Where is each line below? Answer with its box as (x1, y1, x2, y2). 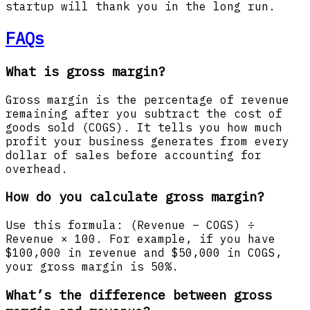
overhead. (6, 161, 68, 176)
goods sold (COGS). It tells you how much (6, 120, 282, 134)
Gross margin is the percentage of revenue (6, 92, 289, 107)
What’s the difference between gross (6, 286, 272, 303)
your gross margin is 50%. (6, 259, 179, 273)
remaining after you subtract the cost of (6, 106, 282, 120)
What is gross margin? (6, 62, 165, 80)
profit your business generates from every (6, 134, 289, 148)
